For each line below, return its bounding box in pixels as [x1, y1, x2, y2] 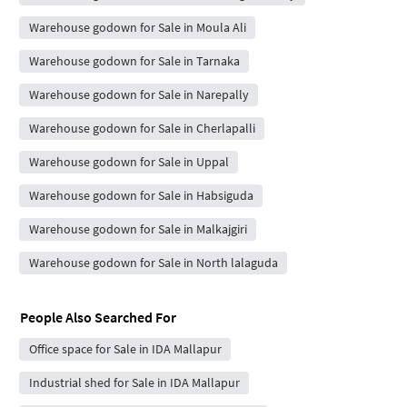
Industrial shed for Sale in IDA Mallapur [28, 373, 240, 391]
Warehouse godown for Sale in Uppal [28, 153, 229, 170]
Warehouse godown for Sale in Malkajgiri [28, 220, 247, 237]
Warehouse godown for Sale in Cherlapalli [28, 119, 255, 136]
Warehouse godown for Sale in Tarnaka [28, 52, 240, 69]
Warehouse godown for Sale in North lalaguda [28, 253, 278, 271]
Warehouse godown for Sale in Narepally [28, 85, 249, 103]
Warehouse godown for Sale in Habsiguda [28, 186, 253, 203]
